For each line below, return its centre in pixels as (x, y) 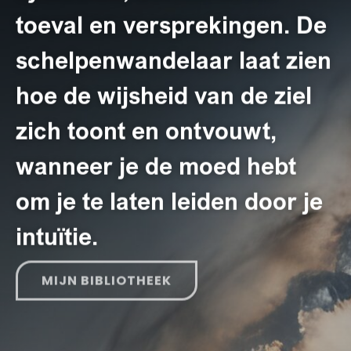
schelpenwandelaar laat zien (174, 59)
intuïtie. (57, 235)
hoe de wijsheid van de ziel (164, 94)
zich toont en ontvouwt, (146, 130)
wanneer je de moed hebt (156, 165)
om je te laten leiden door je (169, 200)
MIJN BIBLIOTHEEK (107, 273)
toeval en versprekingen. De (171, 24)
